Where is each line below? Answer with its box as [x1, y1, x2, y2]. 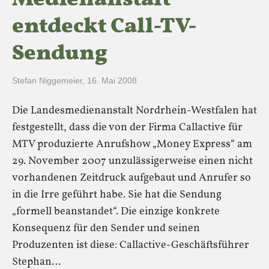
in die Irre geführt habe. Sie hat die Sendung [12, 187, 222, 202]
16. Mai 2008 [87, 76, 137, 85]
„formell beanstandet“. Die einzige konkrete [12, 204, 220, 219]
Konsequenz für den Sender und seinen [12, 221, 200, 236]
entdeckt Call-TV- [12, 12, 197, 42]
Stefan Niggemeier [12, 76, 82, 85]
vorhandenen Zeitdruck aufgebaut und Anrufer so [12, 171, 251, 186]
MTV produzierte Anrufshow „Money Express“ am [12, 137, 252, 152]
